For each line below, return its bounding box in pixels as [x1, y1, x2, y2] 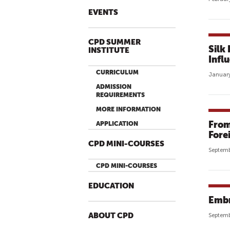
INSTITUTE [88, 46, 129, 55]
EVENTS [88, 8, 118, 17]
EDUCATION [88, 182, 134, 190]
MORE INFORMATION [96, 106, 161, 113]
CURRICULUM [96, 69, 139, 76]
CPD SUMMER [88, 38, 141, 47]
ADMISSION [96, 83, 131, 90]
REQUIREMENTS [96, 91, 145, 99]
